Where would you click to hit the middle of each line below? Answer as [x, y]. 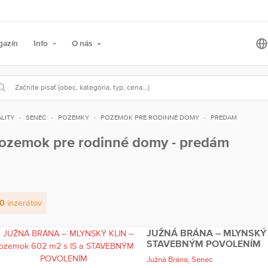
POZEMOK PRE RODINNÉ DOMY [150, 117]
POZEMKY [73, 117]
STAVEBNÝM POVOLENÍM [203, 244]
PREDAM [223, 117]
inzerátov [23, 203]
